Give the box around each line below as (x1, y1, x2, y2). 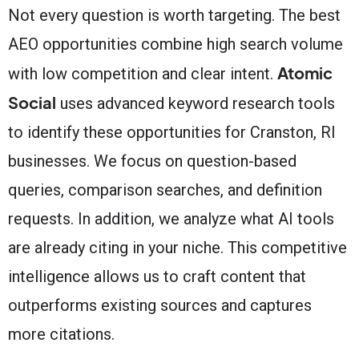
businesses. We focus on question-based (8, 151, 296, 171)
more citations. (8, 324, 115, 344)
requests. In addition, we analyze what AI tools (8, 208, 334, 228)
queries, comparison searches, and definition (8, 179, 322, 200)
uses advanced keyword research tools (56, 93, 335, 113)
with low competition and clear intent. (8, 63, 277, 83)
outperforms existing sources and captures (8, 295, 312, 315)
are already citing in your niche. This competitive (8, 237, 347, 257)
